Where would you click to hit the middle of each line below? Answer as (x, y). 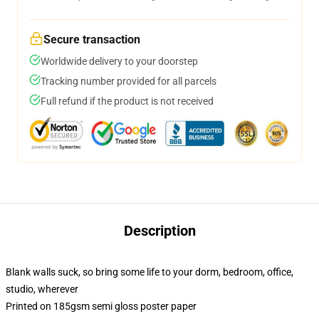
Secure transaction (92, 40)
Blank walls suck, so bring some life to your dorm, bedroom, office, (150, 272)
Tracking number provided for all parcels (129, 81)
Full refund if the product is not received (127, 101)
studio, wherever (42, 289)
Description (159, 231)
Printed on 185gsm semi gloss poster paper (101, 306)
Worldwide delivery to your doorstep (119, 61)
